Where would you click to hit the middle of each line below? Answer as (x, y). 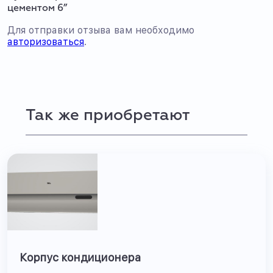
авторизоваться (46, 42)
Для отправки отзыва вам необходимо (101, 30)
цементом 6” (37, 9)
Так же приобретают (108, 116)
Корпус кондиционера (80, 257)
